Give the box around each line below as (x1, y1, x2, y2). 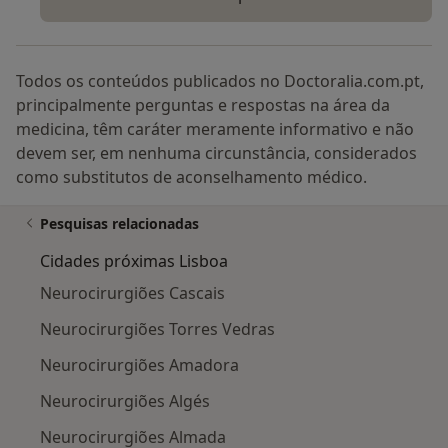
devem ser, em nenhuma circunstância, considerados (16, 142, 417, 165)
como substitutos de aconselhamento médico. (16, 166, 367, 189)
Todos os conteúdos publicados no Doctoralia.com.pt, (16, 70, 424, 93)
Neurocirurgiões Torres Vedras (40, 318, 275, 341)
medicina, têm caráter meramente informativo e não (16, 118, 414, 141)
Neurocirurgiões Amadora (40, 354, 239, 377)
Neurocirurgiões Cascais (40, 282, 225, 305)
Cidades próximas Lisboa (40, 250, 228, 273)
